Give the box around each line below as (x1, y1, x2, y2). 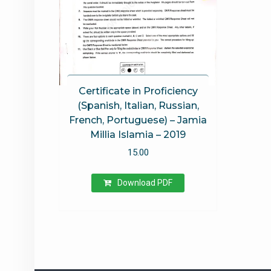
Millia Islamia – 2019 (90, 129, 186, 141)
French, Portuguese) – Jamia (69, 114, 207, 126)
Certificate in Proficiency (78, 85, 198, 97)
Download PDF (117, 177, 173, 188)
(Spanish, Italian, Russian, (77, 100, 199, 112)
